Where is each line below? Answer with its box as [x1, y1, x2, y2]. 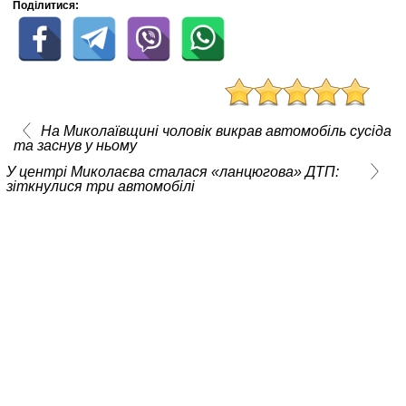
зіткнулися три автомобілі [6, 179, 195, 195]
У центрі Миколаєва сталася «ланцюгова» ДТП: [6, 164, 339, 180]
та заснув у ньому [13, 138, 137, 154]
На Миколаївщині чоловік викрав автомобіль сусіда [40, 123, 391, 140]
